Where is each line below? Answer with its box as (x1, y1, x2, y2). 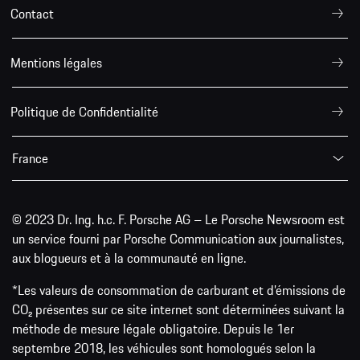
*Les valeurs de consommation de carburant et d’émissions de (12, 280, 346, 301)
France (12, 149, 48, 169)
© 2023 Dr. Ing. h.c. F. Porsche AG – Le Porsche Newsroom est (12, 210, 345, 230)
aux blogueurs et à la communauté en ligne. (12, 248, 246, 268)
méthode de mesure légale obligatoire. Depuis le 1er (12, 319, 294, 339)
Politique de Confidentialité (10, 102, 158, 122)
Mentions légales (10, 53, 102, 73)
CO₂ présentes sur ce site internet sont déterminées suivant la (12, 300, 345, 320)
